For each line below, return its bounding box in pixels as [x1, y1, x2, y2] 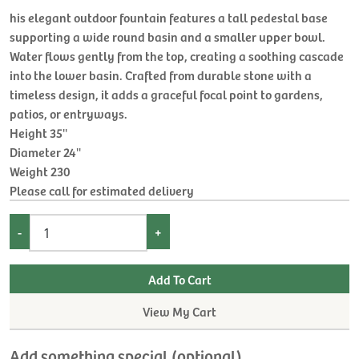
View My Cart [143, 302, 216, 321]
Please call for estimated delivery [10, 180, 194, 199]
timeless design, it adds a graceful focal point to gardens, [10, 84, 323, 103]
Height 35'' [10, 123, 67, 141]
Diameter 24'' [10, 142, 81, 160]
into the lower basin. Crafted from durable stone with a [10, 65, 312, 83]
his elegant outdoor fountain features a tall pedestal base [10, 7, 328, 26]
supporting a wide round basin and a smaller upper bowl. [10, 26, 325, 45]
